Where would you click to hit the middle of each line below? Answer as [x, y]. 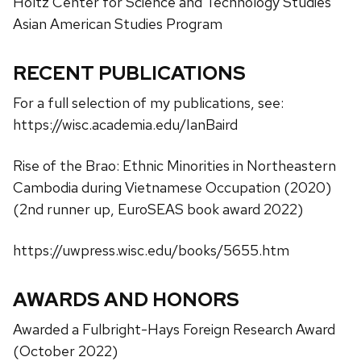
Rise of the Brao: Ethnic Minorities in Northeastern [174, 165]
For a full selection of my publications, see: [148, 102]
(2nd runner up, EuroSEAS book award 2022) [158, 209]
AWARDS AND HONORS [126, 299]
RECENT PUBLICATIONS [129, 73]
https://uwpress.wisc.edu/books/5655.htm [151, 250]
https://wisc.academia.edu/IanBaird [125, 124]
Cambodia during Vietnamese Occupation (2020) [172, 187]
